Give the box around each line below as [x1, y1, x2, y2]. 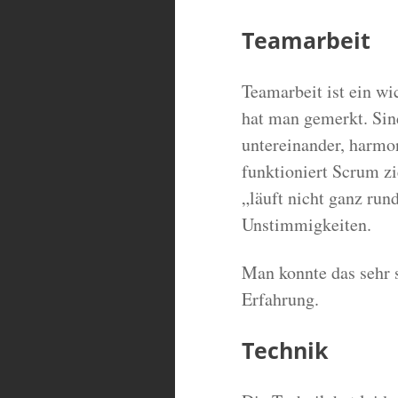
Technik [242, 334, 329, 365]
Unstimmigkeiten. [242, 211, 371, 236]
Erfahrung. [242, 286, 319, 311]
